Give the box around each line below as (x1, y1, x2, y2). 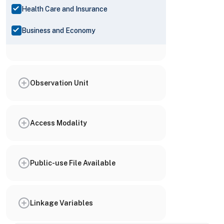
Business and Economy (21, 26, 95, 34)
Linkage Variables (30, 198, 93, 207)
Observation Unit (30, 78, 88, 87)
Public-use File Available (30, 158, 115, 167)
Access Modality (30, 118, 87, 127)
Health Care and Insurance (21, 4, 107, 13)
